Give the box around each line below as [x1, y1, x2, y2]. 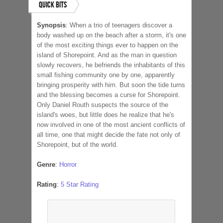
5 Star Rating [61, 180, 99, 188]
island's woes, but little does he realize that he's [37, 111, 174, 118]
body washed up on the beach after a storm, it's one [37, 31, 186, 39]
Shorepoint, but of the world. [37, 140, 118, 148]
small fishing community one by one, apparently [37, 71, 175, 79]
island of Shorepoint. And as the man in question [37, 51, 177, 59]
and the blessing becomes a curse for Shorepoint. [37, 91, 180, 99]
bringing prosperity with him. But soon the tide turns [37, 81, 185, 89]
